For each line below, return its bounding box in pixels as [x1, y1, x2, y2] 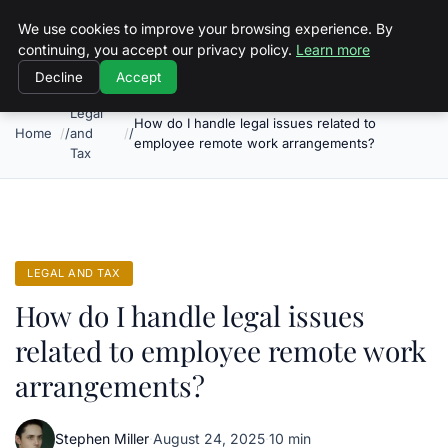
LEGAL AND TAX [27, 266, 121, 280]
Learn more [296, 41, 370, 58]
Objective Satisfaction [15, 14, 239, 46]
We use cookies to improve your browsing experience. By [18, 20, 393, 37]
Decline [35, 69, 83, 85]
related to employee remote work [15, 332, 426, 369]
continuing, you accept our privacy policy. [18, 41, 296, 58]
